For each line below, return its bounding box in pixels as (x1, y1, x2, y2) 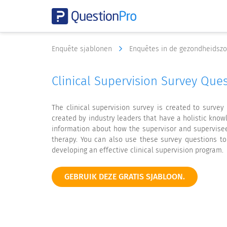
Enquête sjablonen (52, 45, 114, 53)
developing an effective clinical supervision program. (52, 146, 223, 155)
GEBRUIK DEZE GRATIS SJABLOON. (64, 172, 185, 181)
